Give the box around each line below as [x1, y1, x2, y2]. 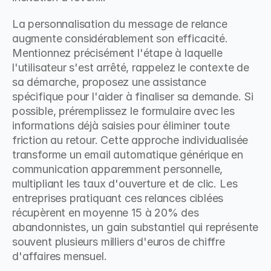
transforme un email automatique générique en [12, 148, 244, 161]
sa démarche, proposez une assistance [12, 76, 206, 88]
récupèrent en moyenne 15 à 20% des [12, 206, 199, 219]
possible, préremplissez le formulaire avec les [12, 105, 235, 117]
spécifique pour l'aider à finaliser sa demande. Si [12, 90, 254, 103]
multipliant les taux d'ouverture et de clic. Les [12, 177, 238, 190]
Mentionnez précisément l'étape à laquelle [12, 47, 223, 59]
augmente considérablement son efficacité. [12, 32, 228, 45]
